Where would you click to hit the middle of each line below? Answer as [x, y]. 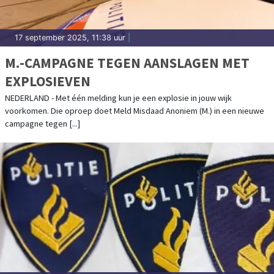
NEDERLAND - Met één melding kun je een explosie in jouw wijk [118, 98]
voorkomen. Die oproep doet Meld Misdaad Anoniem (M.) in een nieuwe [135, 110]
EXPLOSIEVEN [48, 81]
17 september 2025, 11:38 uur [70, 37]
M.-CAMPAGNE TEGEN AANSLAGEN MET [127, 62]
